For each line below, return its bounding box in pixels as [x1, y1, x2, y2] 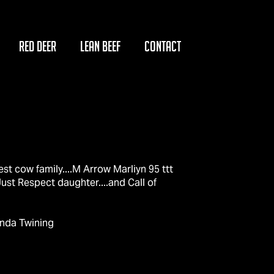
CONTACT [144, 39, 181, 54]
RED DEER [19, 39, 56, 54]
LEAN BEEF [80, 39, 120, 54]
